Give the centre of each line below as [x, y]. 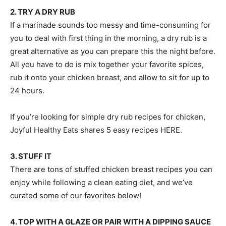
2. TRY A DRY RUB [43, 12]
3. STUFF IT [31, 156]
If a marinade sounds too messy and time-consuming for [110, 25]
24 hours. [27, 90]
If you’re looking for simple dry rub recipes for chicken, [108, 117]
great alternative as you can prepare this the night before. [113, 51]
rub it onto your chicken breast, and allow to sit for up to [110, 77]
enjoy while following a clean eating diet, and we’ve [101, 182]
